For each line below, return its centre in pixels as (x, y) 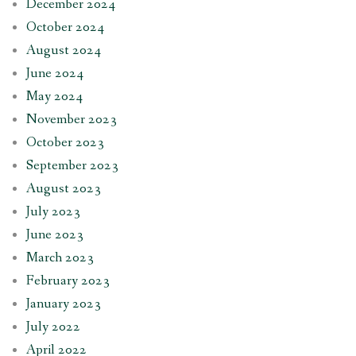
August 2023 (63, 188)
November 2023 (71, 119)
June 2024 (54, 73)
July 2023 (53, 211)
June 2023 (54, 234)
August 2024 (63, 50)
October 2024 (65, 27)
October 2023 (65, 142)
